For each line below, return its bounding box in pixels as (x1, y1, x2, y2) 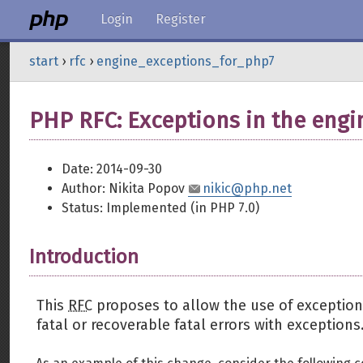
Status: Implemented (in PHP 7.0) (62, 200, 259, 216)
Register (156, 11, 206, 27)
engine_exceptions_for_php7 (96, 53, 275, 69)
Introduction (29, 246, 139, 268)
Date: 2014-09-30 (62, 161, 162, 177)
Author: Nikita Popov (62, 181, 188, 196)
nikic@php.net (203, 181, 292, 196)
